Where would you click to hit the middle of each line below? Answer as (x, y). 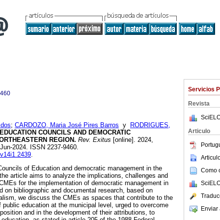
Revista (199, 104)
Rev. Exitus (94, 140)
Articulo (199, 131)
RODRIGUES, (150, 125)
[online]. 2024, (132, 140)
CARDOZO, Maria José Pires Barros (67, 125)
